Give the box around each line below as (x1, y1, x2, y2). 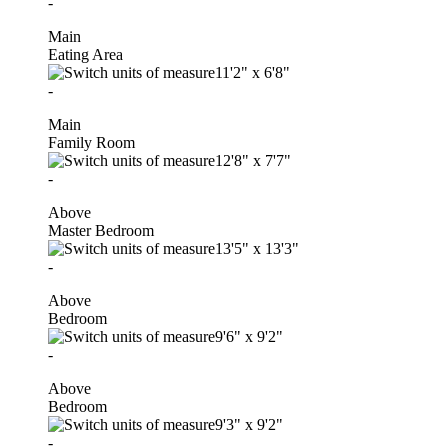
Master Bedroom (48, 221, 154, 239)
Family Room (48, 133, 135, 151)
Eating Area (48, 45, 123, 63)
